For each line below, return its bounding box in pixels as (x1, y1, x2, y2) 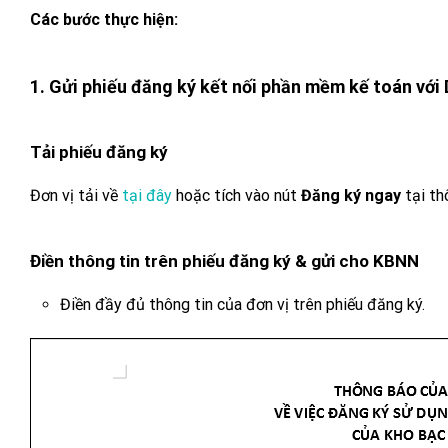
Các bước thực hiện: (30, 9, 178, 29)
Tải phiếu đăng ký (30, 141, 168, 162)
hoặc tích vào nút (172, 185, 301, 205)
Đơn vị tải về (30, 185, 122, 205)
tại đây (122, 185, 172, 205)
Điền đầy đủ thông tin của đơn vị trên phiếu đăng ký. (60, 294, 425, 314)
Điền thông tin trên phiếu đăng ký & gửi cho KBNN (30, 250, 419, 271)
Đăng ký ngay (301, 185, 401, 205)
